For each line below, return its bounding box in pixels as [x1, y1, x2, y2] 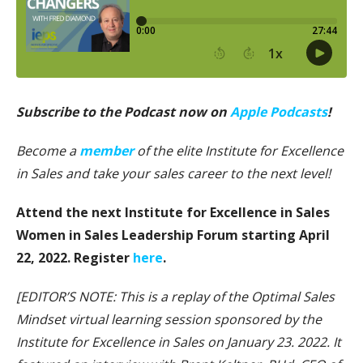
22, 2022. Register [16, 249, 133, 267]
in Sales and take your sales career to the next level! [16, 164, 331, 183]
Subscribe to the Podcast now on [16, 103, 230, 122]
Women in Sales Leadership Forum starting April [16, 226, 330, 245]
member [79, 142, 134, 160]
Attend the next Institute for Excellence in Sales [16, 203, 330, 222]
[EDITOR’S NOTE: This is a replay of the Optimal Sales [16, 288, 335, 306]
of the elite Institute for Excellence [134, 142, 344, 160]
